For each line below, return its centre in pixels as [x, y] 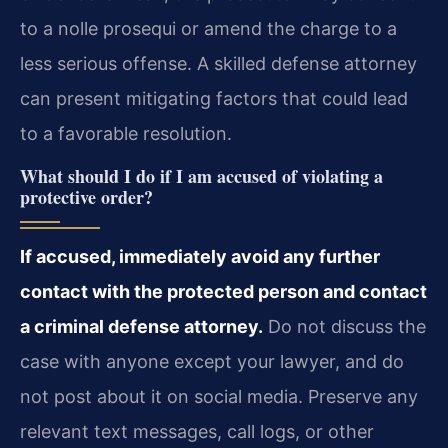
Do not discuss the [344, 326]
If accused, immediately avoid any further [200, 256]
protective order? [86, 196]
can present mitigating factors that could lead [214, 99]
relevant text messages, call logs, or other [197, 431]
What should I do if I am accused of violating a [201, 175]
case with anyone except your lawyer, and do [212, 361]
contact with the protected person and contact [223, 291]
